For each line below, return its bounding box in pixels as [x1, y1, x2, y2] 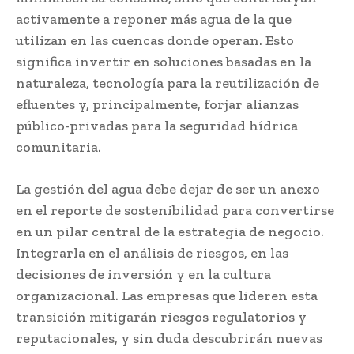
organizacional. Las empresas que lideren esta [16, 286, 318, 304]
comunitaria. [16, 137, 101, 156]
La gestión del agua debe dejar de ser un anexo [16, 179, 320, 198]
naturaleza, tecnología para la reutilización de [16, 73, 319, 92]
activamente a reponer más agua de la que [16, 9, 292, 28]
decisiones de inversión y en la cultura [16, 265, 271, 283]
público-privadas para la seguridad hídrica [16, 116, 298, 134]
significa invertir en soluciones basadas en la [16, 52, 311, 70]
